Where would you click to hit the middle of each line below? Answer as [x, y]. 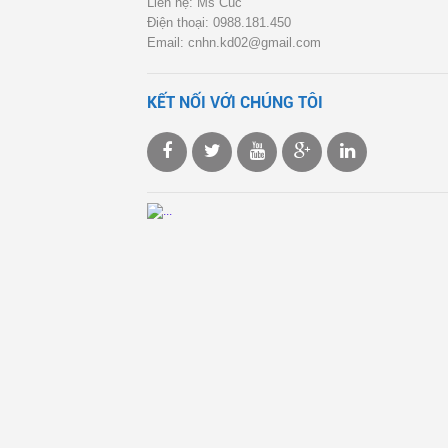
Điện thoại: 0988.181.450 [219, 22]
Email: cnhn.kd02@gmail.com [234, 42]
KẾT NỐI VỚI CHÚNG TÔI [235, 102]
